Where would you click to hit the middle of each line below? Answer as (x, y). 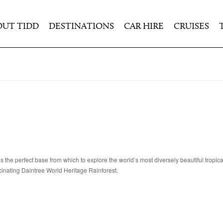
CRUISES (191, 27)
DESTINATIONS (81, 27)
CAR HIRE (144, 27)
